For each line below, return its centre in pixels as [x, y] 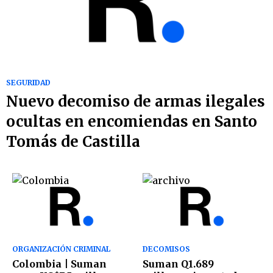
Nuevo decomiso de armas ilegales [136, 102]
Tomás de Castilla [73, 142]
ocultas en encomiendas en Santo [132, 122]
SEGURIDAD [28, 83]
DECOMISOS [166, 249]
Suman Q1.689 [178, 264]
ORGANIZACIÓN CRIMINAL [61, 249]
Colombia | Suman [59, 264]
